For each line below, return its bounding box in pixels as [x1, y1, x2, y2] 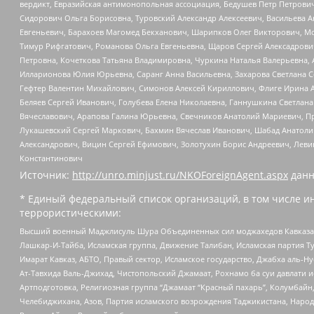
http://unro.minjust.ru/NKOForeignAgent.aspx [72, 168, 288, 182]
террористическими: [20, 206, 121, 220]
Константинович [20, 153, 83, 164]
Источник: [20, 168, 72, 182]
